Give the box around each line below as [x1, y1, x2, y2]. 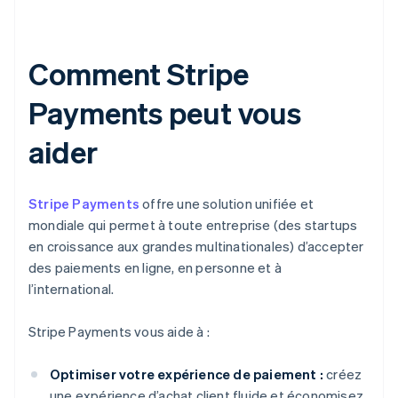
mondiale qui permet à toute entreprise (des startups [28, 216, 358, 235]
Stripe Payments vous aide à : [28, 322, 210, 341]
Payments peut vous [28, 93, 302, 132]
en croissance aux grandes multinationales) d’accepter [28, 237, 364, 256]
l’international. [28, 280, 115, 298]
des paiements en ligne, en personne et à [28, 259, 282, 277]
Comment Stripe [28, 54, 249, 93]
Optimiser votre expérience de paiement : [50, 365, 323, 384]
